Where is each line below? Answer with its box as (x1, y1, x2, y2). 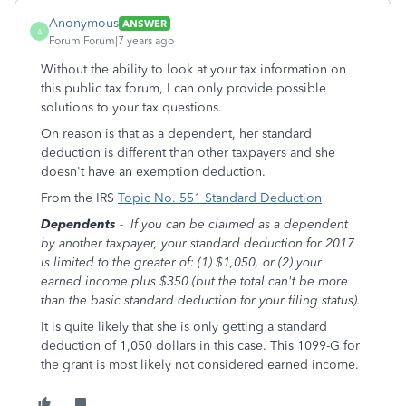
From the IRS (41, 190, 118, 206)
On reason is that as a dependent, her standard (41, 126, 312, 141)
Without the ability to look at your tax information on (41, 62, 346, 77)
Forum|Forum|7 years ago (49, 34, 174, 47)
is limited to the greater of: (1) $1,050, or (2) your (41, 255, 322, 270)
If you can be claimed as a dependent (127, 217, 348, 232)
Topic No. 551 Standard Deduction (118, 190, 322, 206)
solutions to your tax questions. (41, 100, 222, 115)
